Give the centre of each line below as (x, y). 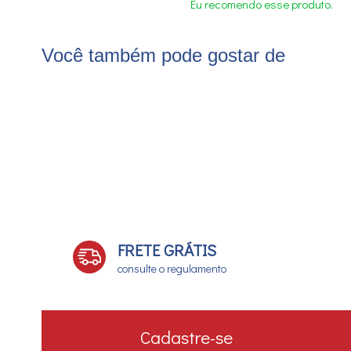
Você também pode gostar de (163, 56)
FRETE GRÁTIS (166, 250)
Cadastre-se (186, 337)
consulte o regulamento (172, 268)
